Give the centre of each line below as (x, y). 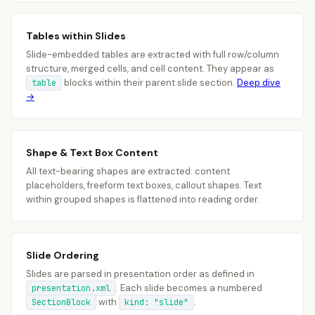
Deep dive (259, 83)
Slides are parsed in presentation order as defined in (140, 274)
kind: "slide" (156, 302)
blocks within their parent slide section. (149, 83)
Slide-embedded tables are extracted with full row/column (153, 54)
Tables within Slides (76, 36)
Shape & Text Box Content (92, 153)
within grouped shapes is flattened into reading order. (143, 199)
